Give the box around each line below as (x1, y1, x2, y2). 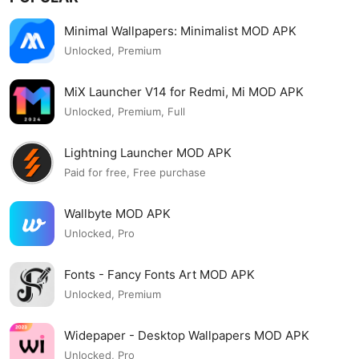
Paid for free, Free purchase (64, 166, 206, 179)
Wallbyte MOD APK (64, 205, 171, 221)
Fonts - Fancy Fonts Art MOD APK (64, 266, 255, 282)
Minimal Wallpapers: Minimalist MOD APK (64, 22, 296, 38)
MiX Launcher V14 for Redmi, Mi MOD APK (64, 83, 304, 99)
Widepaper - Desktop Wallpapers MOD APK (64, 327, 309, 343)
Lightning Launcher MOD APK (64, 144, 232, 160)
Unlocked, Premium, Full (64, 105, 185, 119)
